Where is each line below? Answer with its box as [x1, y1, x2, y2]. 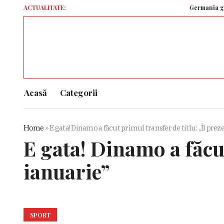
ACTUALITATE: [23, 3, 66, 12]
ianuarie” [23, 158, 110, 185]
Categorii [59, 87, 97, 98]
